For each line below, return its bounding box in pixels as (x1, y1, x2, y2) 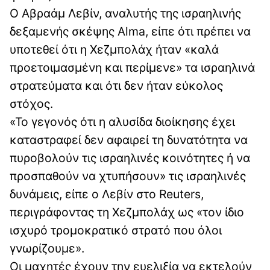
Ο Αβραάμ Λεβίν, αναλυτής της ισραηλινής (10, 5, 241, 20)
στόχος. (10, 96, 53, 111)
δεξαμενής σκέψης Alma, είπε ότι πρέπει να (10, 24, 251, 39)
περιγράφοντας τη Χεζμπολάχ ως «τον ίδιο (10, 204, 244, 219)
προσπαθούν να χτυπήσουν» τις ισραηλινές (10, 168, 246, 183)
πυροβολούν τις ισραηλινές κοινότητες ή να (10, 150, 250, 165)
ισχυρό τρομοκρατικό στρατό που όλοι (10, 222, 222, 237)
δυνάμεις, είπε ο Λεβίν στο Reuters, (10, 186, 204, 201)
